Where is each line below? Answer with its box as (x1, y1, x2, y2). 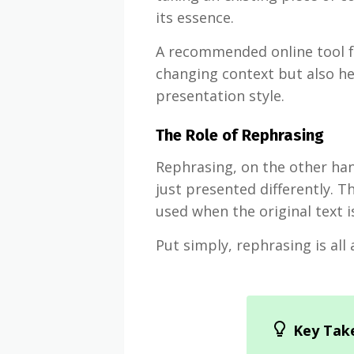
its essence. (156, 8, 234, 27)
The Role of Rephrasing (156, 126, 324, 145)
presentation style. (156, 86, 284, 105)
